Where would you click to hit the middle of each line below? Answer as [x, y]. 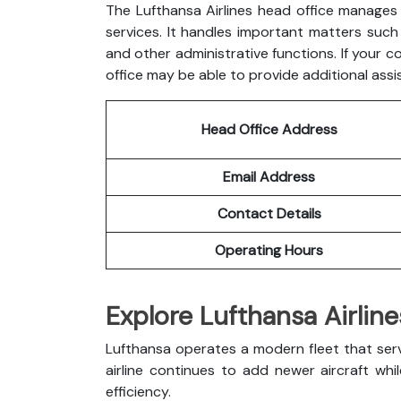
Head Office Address [269, 129]
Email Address [269, 176]
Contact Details [269, 213]
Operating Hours [269, 250]
